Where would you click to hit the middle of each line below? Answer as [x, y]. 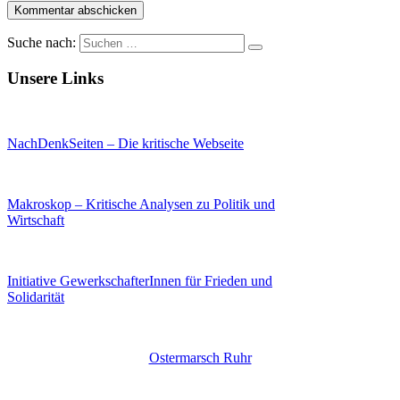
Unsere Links [55, 79]
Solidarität [36, 296]
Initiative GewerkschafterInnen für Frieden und [140, 280]
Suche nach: [42, 42]
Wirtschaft [36, 220]
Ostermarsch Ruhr [200, 357]
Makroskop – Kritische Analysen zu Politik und [141, 204]
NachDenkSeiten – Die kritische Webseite [125, 143]
